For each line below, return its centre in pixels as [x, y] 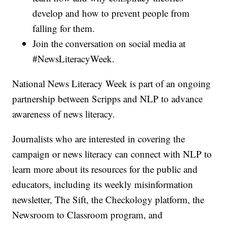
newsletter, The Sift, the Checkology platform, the [108, 200]
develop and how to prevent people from [111, 13]
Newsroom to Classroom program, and [88, 215]
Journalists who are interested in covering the [99, 139]
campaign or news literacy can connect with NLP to [112, 154]
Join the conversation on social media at [109, 44]
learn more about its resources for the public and [105, 169]
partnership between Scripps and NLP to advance [108, 99]
